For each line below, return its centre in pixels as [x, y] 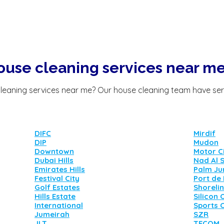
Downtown [54, 151]
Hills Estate [55, 196]
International [59, 205]
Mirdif [204, 133]
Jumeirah [52, 214]
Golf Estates [57, 187]
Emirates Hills [60, 169]
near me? [77, 90]
